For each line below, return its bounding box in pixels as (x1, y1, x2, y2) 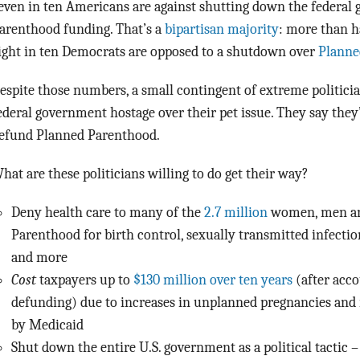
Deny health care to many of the (11, 203, 204, 220)
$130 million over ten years (133, 271, 292, 288)
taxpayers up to (36, 271, 133, 288)
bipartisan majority (165, 20, 279, 37)
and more (11, 248, 67, 265)
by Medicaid (11, 316, 84, 333)
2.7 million (204, 203, 268, 220)
